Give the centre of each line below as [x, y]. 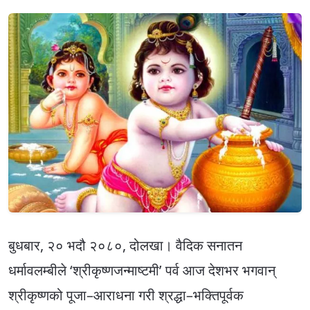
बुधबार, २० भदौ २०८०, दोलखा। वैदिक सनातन [125, 246]
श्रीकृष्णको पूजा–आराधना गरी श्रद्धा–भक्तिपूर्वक [126, 295]
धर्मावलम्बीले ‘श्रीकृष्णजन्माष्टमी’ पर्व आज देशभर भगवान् [142, 271]
